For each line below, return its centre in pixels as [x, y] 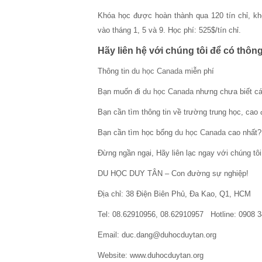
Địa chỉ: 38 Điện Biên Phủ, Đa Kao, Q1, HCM [174, 194]
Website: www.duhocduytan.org [151, 255]
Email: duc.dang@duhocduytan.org [157, 235]
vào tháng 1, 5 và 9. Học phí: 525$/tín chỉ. [169, 30]
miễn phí [198, 71]
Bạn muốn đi [120, 92]
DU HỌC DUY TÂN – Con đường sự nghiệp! [173, 173]
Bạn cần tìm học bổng [136, 132]
